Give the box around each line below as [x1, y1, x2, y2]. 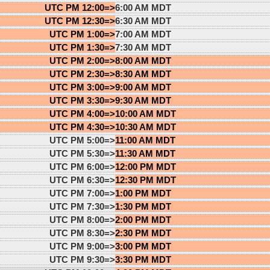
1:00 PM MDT [115, 187, 171, 198]
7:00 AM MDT [115, 28, 171, 39]
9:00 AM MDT [115, 81, 171, 92]
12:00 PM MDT [115, 161, 176, 172]
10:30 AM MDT [115, 121, 176, 132]
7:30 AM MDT [115, 42, 171, 52]
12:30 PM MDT [115, 174, 176, 185]
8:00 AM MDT [115, 55, 171, 66]
